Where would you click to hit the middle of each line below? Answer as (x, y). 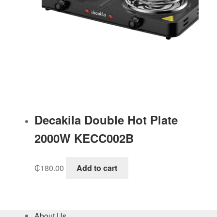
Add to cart (97, 168)
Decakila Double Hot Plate (106, 120)
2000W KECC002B (84, 138)
